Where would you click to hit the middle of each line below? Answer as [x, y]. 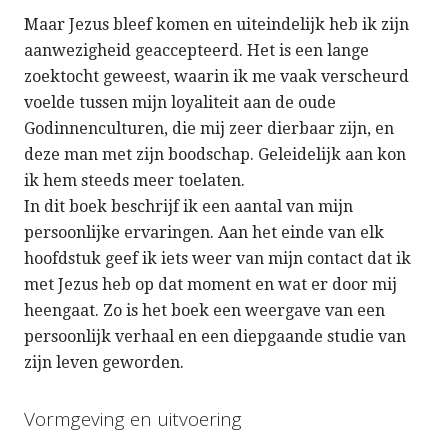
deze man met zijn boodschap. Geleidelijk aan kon [215, 155]
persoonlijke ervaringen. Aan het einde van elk [204, 233]
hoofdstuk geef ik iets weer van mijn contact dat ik [217, 259]
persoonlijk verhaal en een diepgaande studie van [215, 337]
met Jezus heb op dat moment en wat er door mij [210, 285]
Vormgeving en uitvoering [133, 419]
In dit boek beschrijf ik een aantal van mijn [188, 207]
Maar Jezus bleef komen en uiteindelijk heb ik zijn [216, 25]
